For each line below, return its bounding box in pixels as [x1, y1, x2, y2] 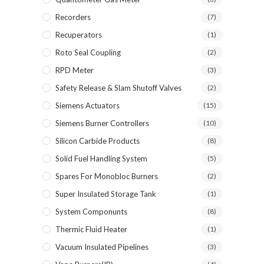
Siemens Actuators [55, 101, 120, 110]
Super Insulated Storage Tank [55, 189, 156, 199]
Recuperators [55, 30, 102, 39]
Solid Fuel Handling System [55, 154, 147, 163]
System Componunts [55, 207, 127, 216]
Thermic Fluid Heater [55, 225, 127, 234]
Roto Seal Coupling [55, 48, 121, 57]
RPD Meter [55, 65, 94, 75]
